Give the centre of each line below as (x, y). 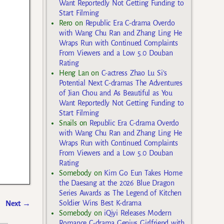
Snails (68, 123)
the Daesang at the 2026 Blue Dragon (117, 183)
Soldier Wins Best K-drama (100, 203)
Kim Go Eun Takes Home (143, 173)
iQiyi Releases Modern (138, 213)
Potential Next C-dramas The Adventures (121, 83)
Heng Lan (74, 73)
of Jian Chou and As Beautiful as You (116, 93)
